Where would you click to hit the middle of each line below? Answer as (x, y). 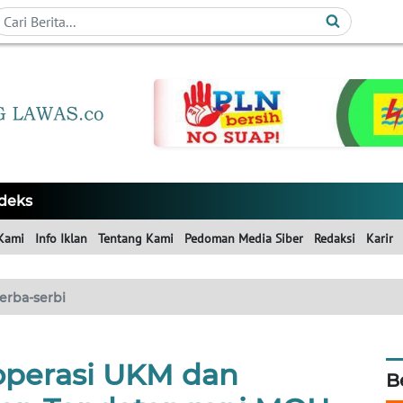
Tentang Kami (136, 239)
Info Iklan (61, 239)
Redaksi (335, 239)
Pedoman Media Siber (244, 239)
